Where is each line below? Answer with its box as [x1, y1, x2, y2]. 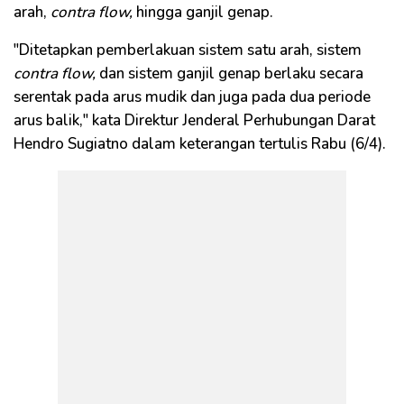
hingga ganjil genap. [133, 2, 273, 23]
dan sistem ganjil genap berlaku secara [96, 63, 363, 84]
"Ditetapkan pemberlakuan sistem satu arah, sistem [14, 40, 362, 60]
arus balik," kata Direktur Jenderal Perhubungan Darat [14, 110, 375, 131]
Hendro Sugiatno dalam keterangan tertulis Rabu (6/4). [14, 133, 386, 154]
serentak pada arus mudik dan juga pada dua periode [14, 87, 371, 107]
